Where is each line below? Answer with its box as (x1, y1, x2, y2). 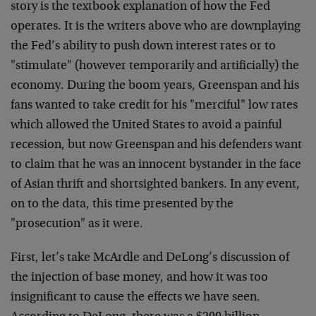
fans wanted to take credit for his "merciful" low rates (11, 99, 298, 112)
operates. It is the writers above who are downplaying (11, 20, 300, 33)
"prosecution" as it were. (11, 218, 143, 231)
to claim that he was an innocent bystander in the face (11, 159, 301, 171)
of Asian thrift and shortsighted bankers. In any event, (11, 178, 300, 191)
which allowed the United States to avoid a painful (11, 119, 282, 132)
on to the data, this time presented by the (11, 198, 233, 211)
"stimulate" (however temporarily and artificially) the (11, 60, 299, 73)
